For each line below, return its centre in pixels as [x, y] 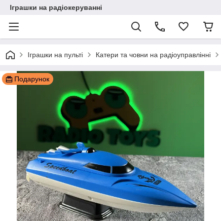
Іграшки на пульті [55, 55]
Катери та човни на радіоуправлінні [153, 55]
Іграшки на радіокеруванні [56, 7]
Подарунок [32, 79]
